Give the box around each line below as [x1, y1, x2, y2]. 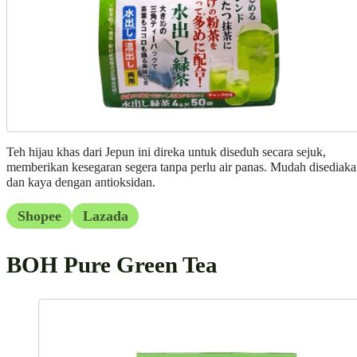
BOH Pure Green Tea [6, 252, 218, 278]
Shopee [17, 207, 61, 224]
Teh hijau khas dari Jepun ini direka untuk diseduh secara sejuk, [6, 145, 326, 160]
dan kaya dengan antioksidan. [6, 175, 155, 190]
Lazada [82, 207, 128, 224]
